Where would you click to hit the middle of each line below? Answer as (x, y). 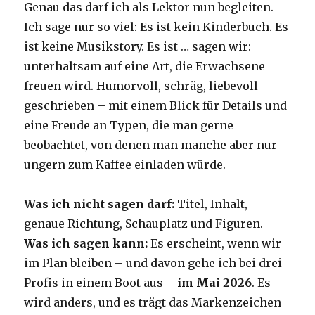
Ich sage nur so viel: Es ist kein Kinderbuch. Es (156, 27)
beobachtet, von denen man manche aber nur (151, 145)
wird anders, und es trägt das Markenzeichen (153, 303)
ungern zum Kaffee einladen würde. (125, 165)
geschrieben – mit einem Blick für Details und (156, 106)
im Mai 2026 (215, 283)
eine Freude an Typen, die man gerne (129, 126)
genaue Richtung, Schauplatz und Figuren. (144, 224)
